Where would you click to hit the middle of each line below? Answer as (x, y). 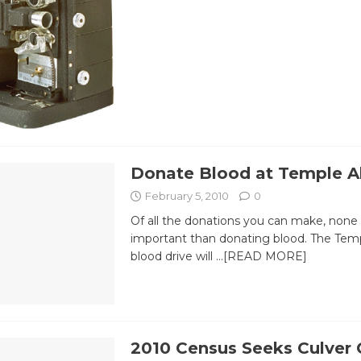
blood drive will (173, 256)
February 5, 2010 (187, 195)
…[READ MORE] (261, 256)
